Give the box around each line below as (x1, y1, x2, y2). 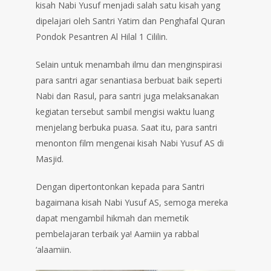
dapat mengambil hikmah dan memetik (36, 212, 189, 224)
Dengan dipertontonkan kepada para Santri (36, 181, 204, 193)
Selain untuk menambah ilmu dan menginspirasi (36, 59, 222, 71)
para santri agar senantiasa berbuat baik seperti (36, 74, 222, 87)
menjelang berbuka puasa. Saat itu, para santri (36, 122, 217, 134)
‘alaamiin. (36, 244, 71, 256)
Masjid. (36, 153, 64, 165)
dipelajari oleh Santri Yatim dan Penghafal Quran (36, 15, 225, 27)
